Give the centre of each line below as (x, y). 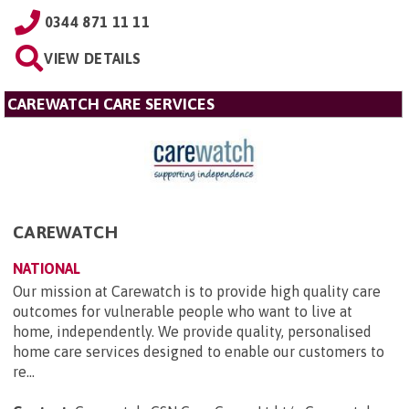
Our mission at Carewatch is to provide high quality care (197, 292)
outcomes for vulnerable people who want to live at (183, 312)
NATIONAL (47, 269)
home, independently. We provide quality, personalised (192, 332)
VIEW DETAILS (93, 59)
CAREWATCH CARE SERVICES (111, 105)
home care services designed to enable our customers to (199, 352)
